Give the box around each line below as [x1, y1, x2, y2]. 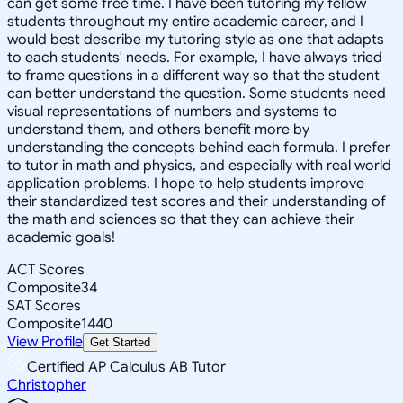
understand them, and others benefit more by [7, 120, 309, 139]
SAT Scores [7, 296, 81, 315]
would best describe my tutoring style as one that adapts [7, 30, 384, 49]
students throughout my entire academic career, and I [7, 12, 363, 31]
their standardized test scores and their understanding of [7, 192, 386, 210]
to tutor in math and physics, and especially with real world [7, 156, 391, 175]
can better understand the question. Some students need [7, 84, 386, 103]
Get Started [90, 335, 150, 349]
